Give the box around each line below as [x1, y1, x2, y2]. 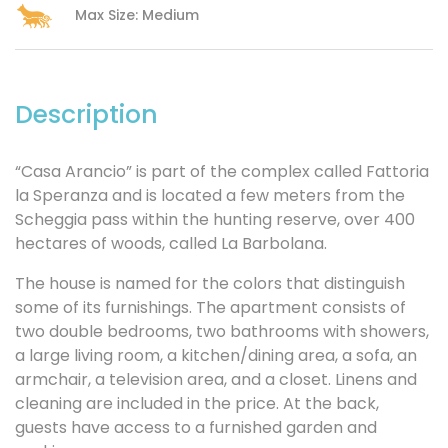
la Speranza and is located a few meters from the [15, 183, 405, 207]
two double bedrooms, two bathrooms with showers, [15, 319, 429, 343]
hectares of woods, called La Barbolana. [15, 231, 327, 255]
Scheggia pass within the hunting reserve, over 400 [15, 207, 415, 231]
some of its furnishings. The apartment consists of [15, 295, 406, 319]
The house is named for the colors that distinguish [15, 271, 405, 295]
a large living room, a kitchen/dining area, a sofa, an [15, 343, 417, 367]
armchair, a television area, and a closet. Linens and [15, 367, 417, 391]
